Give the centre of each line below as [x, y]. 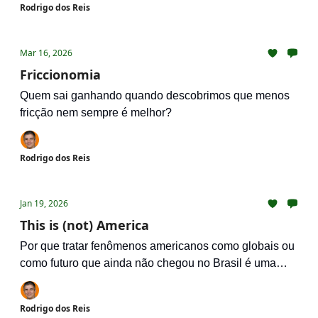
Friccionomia [60, 75]
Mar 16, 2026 [46, 53]
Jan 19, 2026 [44, 203]
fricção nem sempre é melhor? [96, 113]
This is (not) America [84, 225]
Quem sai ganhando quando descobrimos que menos [155, 95]
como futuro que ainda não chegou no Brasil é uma [148, 263]
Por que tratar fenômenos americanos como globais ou [157, 246]
